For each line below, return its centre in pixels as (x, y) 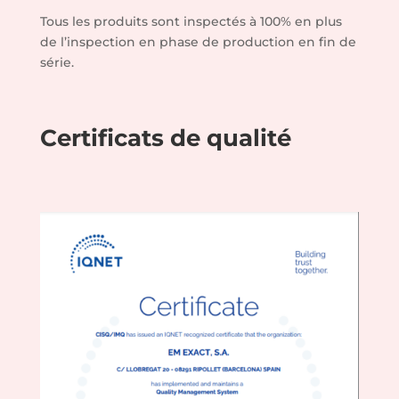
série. (57, 62)
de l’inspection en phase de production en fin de (198, 41)
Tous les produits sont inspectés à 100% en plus (191, 21)
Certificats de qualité (165, 138)
